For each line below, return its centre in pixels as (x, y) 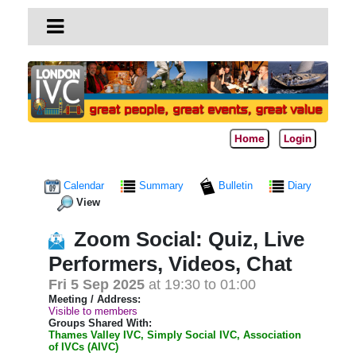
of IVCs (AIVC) (83, 346)
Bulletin (236, 186)
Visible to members (93, 311)
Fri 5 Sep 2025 (97, 284)
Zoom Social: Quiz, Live (189, 239)
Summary (161, 186)
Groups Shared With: (100, 323)
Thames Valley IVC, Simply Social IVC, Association (175, 335)
